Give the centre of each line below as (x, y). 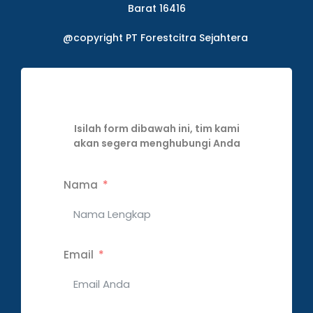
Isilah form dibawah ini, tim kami (156, 129)
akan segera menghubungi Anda (156, 144)
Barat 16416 (156, 9)
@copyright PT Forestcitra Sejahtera (156, 38)
